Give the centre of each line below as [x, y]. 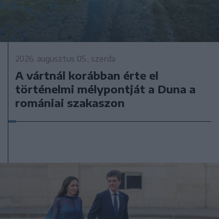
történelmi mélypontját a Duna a [106, 89]
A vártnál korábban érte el [87, 76]
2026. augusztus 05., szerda [66, 59]
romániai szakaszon [70, 103]
